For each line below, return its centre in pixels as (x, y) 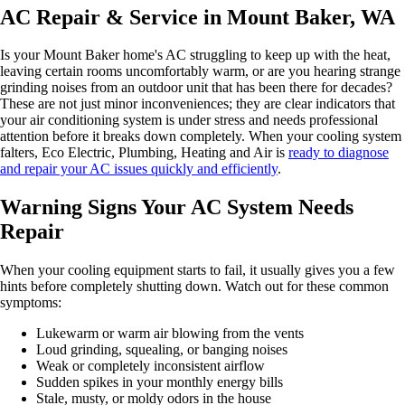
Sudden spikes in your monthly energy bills (160, 382)
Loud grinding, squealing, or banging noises (162, 350)
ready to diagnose (339, 153)
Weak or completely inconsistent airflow (151, 366)
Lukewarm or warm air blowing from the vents (170, 334)
